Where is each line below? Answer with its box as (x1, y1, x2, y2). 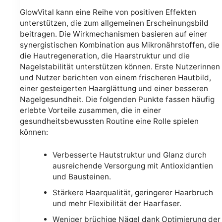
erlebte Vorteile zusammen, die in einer (20, 105, 161, 115)
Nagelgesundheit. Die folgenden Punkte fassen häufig (20, 94, 215, 104)
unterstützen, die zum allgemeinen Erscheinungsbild (20, 18, 209, 28)
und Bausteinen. (52, 172, 111, 182)
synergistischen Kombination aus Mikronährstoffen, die (20, 40, 220, 50)
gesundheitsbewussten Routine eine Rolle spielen (20, 116, 199, 126)
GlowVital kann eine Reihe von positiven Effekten (20, 7, 196, 17)
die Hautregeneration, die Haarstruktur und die (20, 51, 190, 60)
